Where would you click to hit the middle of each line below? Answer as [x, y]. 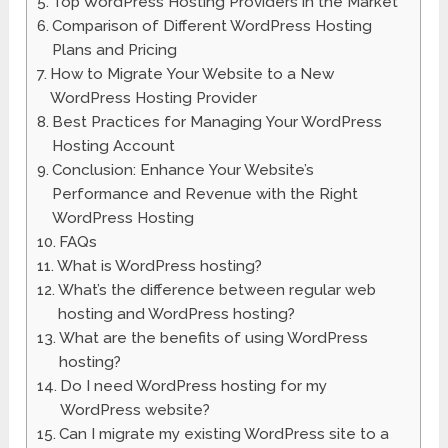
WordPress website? [135, 410]
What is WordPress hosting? [160, 266]
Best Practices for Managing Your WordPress [217, 122]
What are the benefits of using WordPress [214, 338]
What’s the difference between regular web [217, 290]
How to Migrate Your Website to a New [192, 74]
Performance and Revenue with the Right [205, 194]
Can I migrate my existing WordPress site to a [224, 434]
